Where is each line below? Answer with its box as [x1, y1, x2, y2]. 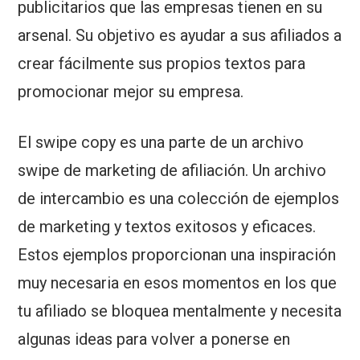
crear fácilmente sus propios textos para [18, 54, 306, 74]
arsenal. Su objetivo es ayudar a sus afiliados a [18, 26, 342, 46]
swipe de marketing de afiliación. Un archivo [18, 161, 327, 181]
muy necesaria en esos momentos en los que [18, 273, 337, 293]
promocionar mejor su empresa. [18, 82, 244, 102]
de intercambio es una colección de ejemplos [18, 189, 340, 209]
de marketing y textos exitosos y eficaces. [18, 217, 317, 237]
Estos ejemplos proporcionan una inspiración [18, 245, 337, 265]
